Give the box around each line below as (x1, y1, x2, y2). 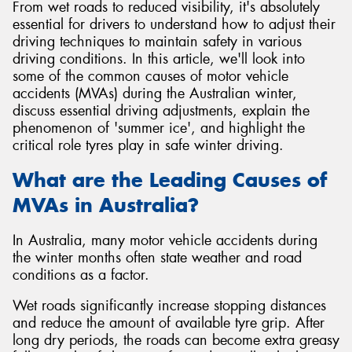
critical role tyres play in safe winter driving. (13, 135, 284, 155)
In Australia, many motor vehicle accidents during (13, 230, 317, 250)
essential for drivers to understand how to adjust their (13, 14, 335, 34)
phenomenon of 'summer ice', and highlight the (13, 118, 305, 137)
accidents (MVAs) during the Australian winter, (13, 83, 297, 103)
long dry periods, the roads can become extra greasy (13, 331, 339, 350)
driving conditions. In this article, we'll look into (13, 49, 305, 68)
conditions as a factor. (13, 265, 149, 284)
